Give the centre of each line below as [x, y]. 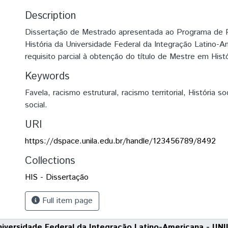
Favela [36, 93]
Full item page [66, 201]
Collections [50, 161]
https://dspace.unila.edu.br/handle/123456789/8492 [120, 141]
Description [50, 16]
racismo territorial [152, 93]
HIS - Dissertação [57, 177]
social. [36, 105]
